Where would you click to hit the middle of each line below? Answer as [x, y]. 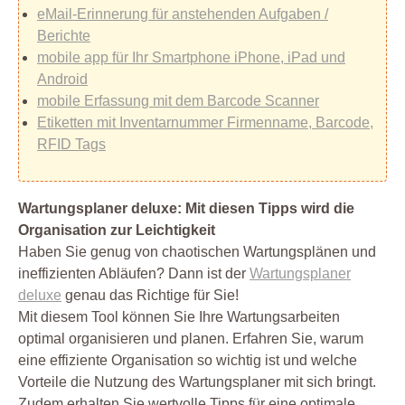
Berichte [64, 35]
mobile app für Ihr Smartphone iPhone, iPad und [191, 57]
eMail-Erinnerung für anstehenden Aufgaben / [183, 14]
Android [62, 79]
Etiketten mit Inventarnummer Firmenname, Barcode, [205, 122]
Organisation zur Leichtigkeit [117, 230]
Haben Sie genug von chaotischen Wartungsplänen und [197, 251]
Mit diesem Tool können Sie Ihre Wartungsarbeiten [179, 316]
